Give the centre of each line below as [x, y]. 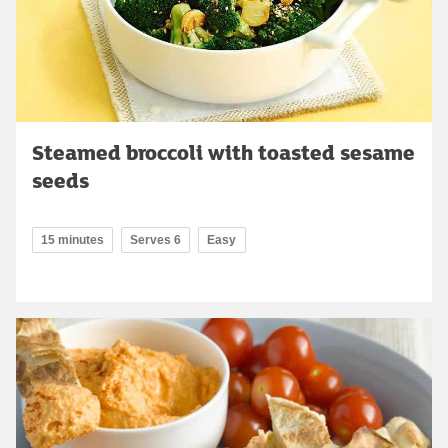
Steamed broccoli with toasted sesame [223, 151]
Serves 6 [155, 239]
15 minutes [72, 239]
